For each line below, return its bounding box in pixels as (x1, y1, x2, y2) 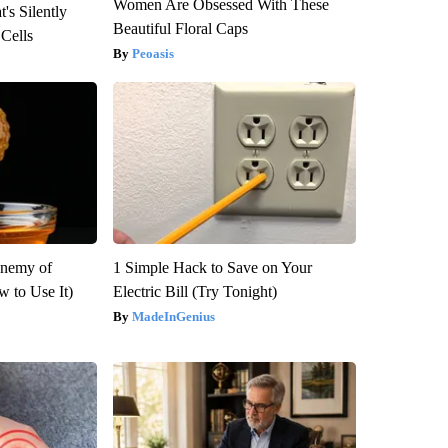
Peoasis (131, 46, 174, 62)
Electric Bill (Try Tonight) (112, 283, 277, 301)
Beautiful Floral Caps (112, 20, 248, 38)
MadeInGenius (131, 309, 215, 325)
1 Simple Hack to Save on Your (112, 259, 312, 277)
